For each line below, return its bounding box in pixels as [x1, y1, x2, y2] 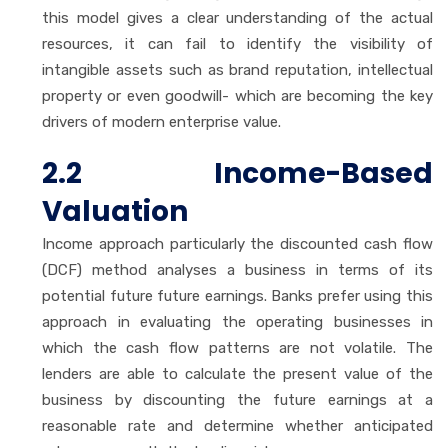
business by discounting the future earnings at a [42, 390, 433, 409]
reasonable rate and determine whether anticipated [42, 416, 433, 435]
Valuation [42, 191, 188, 231]
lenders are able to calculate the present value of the [42, 364, 433, 383]
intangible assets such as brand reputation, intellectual [42, 60, 433, 79]
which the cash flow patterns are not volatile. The [42, 338, 433, 357]
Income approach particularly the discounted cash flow [42, 234, 433, 253]
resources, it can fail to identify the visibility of [42, 34, 433, 53]
